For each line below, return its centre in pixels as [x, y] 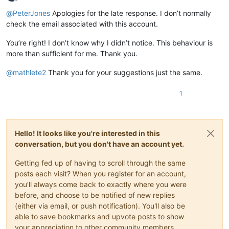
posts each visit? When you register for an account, [100, 173]
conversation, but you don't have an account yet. [99, 144]
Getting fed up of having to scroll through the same [100, 163]
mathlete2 [29, 72]
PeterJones [31, 13]
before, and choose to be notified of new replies [95, 195]
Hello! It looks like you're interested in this [87, 133]
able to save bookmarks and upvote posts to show [99, 216]
